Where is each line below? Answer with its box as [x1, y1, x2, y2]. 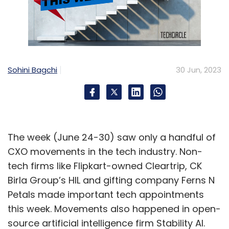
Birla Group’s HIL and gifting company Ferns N [8, 174, 215, 187]
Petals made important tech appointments [8, 188, 204, 201]
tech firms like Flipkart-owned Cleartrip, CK [8, 159, 202, 172]
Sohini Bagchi [8, 64, 57, 75]
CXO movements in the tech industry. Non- [8, 145, 202, 158]
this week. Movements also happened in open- [8, 202, 221, 215]
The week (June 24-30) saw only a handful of [8, 131, 216, 144]
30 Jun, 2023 [176, 64, 221, 75]
